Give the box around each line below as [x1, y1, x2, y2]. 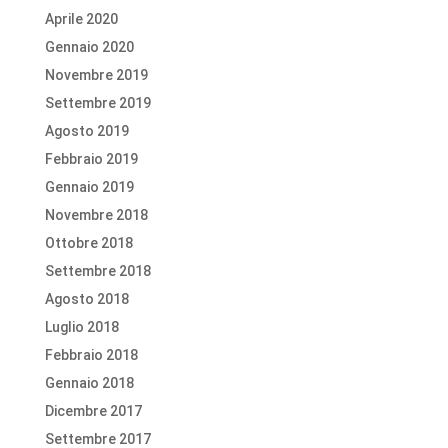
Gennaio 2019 [44, 179, 134, 195]
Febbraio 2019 [44, 151, 138, 167]
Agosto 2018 [44, 291, 129, 307]
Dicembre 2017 [44, 403, 142, 419]
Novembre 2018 [44, 207, 148, 223]
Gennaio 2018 [44, 375, 134, 391]
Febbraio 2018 [44, 347, 138, 363]
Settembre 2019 [44, 95, 151, 111]
